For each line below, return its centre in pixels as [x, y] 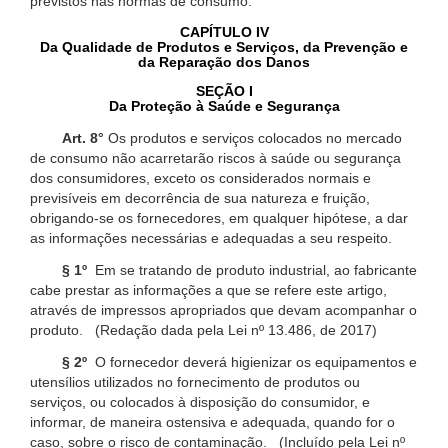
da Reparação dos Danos [224, 62]
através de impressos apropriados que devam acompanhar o [223, 310]
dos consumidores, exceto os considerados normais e [200, 178]
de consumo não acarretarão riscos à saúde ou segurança [215, 158]
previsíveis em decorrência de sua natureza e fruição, [200, 198]
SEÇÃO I [224, 91]
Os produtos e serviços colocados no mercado [253, 138]
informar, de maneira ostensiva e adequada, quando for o [212, 422]
